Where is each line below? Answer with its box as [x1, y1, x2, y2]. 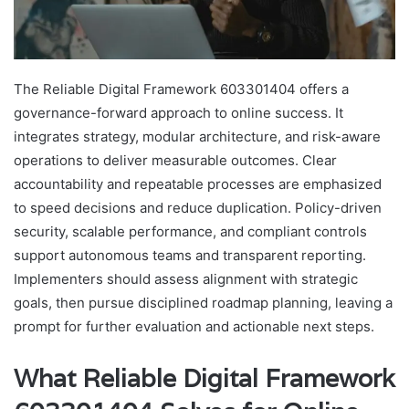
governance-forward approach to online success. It [14, 103, 343, 121]
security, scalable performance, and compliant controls [14, 222, 367, 240]
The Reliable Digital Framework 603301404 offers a [14, 79, 349, 98]
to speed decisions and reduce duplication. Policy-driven [14, 198, 382, 216]
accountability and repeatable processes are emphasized [14, 174, 382, 193]
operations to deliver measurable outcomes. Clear [14, 151, 337, 169]
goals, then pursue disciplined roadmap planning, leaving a [14, 293, 393, 311]
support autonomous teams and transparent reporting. [14, 246, 366, 264]
